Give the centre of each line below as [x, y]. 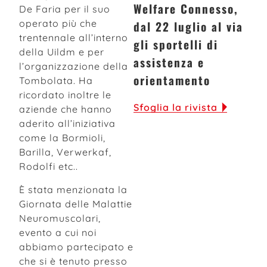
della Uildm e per [62, 52]
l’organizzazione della [74, 66]
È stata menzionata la [73, 189]
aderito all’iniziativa [67, 124]
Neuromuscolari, [60, 218]
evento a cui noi [58, 232]
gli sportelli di [176, 44]
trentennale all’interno [74, 38]
